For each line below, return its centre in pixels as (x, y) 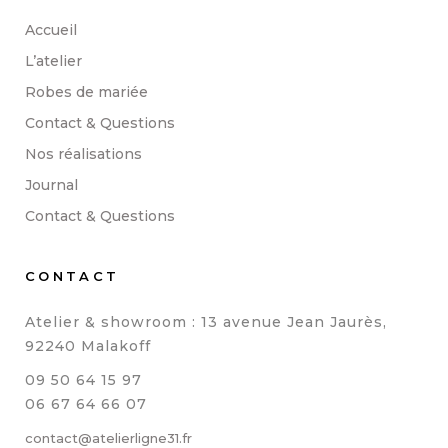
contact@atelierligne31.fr (108, 437)
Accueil (51, 29)
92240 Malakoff (88, 345)
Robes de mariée (86, 91)
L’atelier (53, 60)
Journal (51, 184)
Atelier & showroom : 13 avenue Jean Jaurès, (206, 321)
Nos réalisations (83, 153)
